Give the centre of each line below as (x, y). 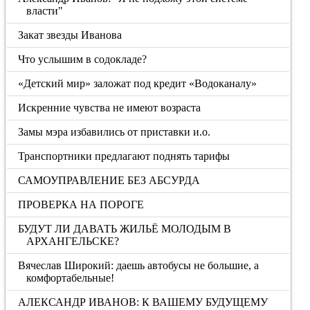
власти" (44, 11)
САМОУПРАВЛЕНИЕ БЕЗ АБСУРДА (109, 180)
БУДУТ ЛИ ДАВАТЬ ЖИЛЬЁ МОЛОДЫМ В (125, 229)
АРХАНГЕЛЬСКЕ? (72, 241)
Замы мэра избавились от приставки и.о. (115, 132)
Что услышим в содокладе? (83, 59)
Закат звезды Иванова (70, 35)
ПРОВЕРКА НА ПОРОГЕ (81, 204)
